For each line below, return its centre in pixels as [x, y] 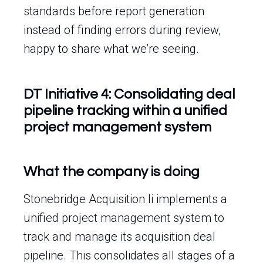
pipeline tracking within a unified [125, 111]
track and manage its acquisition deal [119, 237]
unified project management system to [124, 218]
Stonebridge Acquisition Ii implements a [125, 199]
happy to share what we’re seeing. [111, 49]
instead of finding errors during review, [122, 30]
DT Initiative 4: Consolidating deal [129, 94]
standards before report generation [114, 11]
